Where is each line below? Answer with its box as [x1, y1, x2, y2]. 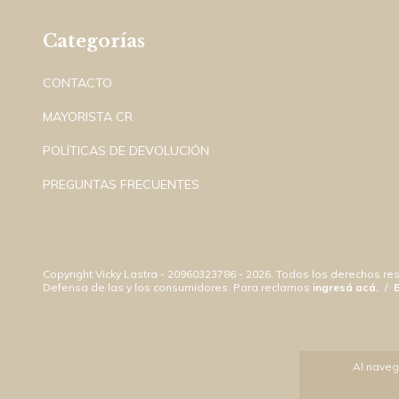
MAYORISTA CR [43, 109, 133, 126]
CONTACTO [43, 75, 112, 92]
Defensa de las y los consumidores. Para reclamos [43, 281, 310, 295]
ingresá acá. [313, 281, 379, 295]
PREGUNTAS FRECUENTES [43, 176, 199, 193]
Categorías [43, 29, 145, 52]
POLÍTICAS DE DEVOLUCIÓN [43, 142, 209, 159]
